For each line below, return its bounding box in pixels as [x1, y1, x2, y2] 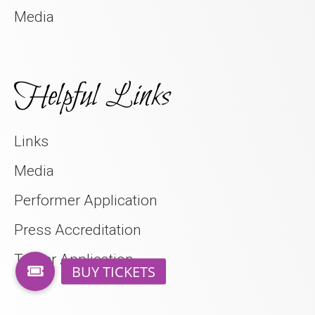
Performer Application [14, 192, 157, 209]
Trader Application [14, 251, 134, 268]
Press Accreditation [14, 221, 141, 238]
